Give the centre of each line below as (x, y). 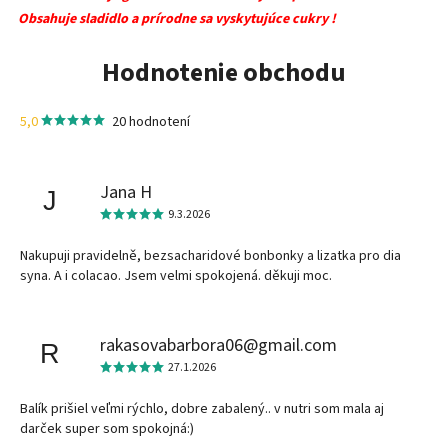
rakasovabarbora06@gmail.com (218, 345)
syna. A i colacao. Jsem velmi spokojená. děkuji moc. (176, 276)
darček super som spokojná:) (107, 429)
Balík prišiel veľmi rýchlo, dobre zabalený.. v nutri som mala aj (202, 409)
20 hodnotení (151, 122)
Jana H (126, 192)
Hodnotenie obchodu (224, 72)
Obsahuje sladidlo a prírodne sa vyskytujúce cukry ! (177, 19)
